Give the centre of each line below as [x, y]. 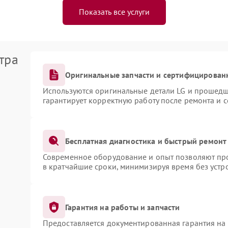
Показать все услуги [114, 12]
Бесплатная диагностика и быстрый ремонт [146, 141]
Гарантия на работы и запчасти [122, 207]
